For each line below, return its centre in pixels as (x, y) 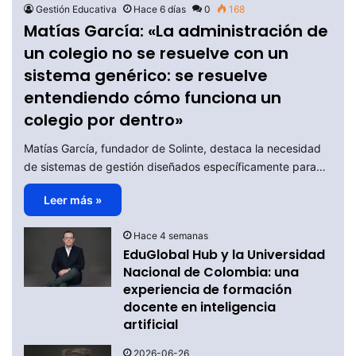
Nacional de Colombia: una (211, 273)
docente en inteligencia (200, 308)
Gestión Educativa (77, 10)
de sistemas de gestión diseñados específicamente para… (175, 167)
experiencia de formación (208, 290)
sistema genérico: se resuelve (146, 76)
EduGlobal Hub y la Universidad (224, 255)
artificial (151, 325)
